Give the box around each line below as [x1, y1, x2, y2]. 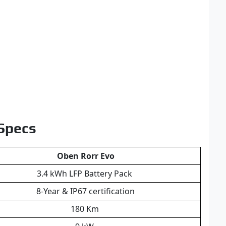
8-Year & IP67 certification [36, 185, 135, 197]
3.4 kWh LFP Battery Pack [37, 167, 134, 179]
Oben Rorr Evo [56, 150, 115, 161]
